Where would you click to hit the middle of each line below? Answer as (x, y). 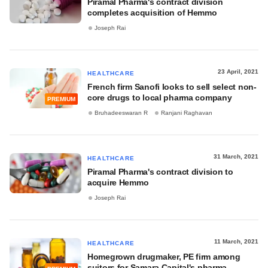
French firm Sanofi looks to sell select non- (172, 87)
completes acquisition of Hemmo (152, 13)
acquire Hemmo (118, 182)
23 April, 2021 (238, 71)
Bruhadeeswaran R (121, 113)
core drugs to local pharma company (160, 98)
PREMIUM (61, 99)
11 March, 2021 (236, 241)
